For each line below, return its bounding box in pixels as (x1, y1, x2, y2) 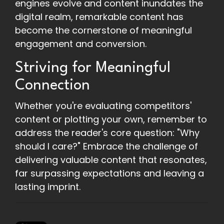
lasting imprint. (15, 180, 80, 193)
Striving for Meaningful (15, 61, 170, 76)
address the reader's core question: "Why (15, 126, 199, 139)
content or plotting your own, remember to (15, 113, 207, 126)
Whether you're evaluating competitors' (15, 99, 191, 112)
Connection (15, 78, 90, 93)
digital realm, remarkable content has (15, 10, 183, 23)
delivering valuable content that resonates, (15, 153, 207, 166)
